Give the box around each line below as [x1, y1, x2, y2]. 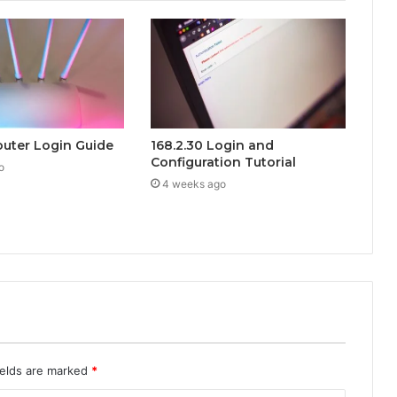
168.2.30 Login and [150, 137, 274, 154]
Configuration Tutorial [150, 154, 296, 171]
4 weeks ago [161, 177, 226, 191]
